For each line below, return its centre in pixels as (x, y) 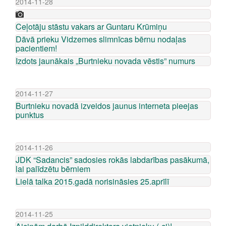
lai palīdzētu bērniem (53, 169)
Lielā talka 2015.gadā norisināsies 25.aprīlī (92, 181)
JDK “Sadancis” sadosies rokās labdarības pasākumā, (112, 160)
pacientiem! (36, 48)
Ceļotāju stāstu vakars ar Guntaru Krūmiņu (91, 26)
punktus (30, 115)
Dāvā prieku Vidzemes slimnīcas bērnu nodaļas (101, 39)
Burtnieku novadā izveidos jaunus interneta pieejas (107, 106)
